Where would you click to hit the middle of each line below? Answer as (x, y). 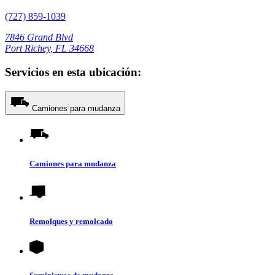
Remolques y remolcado (71, 222)
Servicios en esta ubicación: (73, 72)
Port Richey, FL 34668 (49, 48)
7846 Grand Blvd (39, 37)
